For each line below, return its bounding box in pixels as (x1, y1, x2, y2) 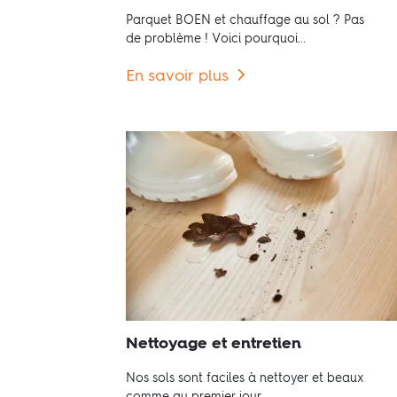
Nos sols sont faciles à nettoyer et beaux (126, 372, 364, 385)
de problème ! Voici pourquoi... (126, 33, 306, 46)
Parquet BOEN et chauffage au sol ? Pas (126, 14, 364, 27)
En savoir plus (126, 68, 229, 85)
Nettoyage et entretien (126, 336, 301, 353)
